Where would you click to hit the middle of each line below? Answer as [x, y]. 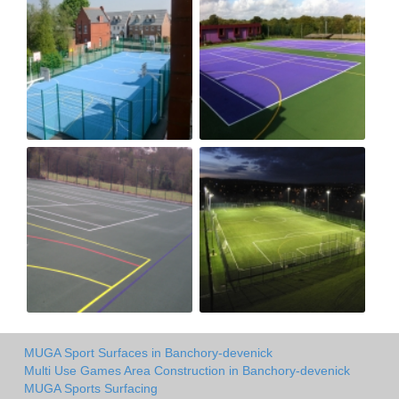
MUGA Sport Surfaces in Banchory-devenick [148, 352]
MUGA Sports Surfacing [91, 388]
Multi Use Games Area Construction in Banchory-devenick [187, 370]
